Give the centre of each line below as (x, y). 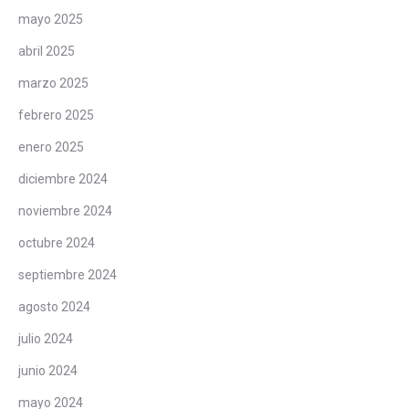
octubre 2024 (57, 242)
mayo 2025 (51, 19)
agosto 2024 (54, 306)
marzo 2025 (53, 83)
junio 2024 (48, 370)
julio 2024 (46, 338)
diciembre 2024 (63, 178)
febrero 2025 (56, 115)
